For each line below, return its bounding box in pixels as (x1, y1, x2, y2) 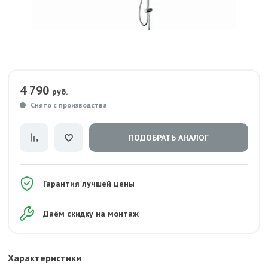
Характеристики (8, 252, 81, 264)
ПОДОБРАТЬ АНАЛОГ (129, 132, 209, 143)
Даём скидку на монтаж (43, 208, 139, 219)
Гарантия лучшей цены (43, 178, 135, 189)
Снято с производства (31, 100, 107, 109)
